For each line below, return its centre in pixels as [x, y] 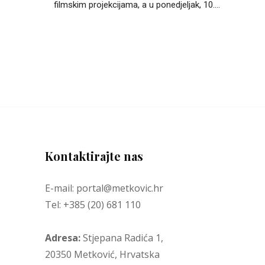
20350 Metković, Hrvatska [102, 254]
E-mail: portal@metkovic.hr [104, 188]
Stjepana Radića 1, [122, 237]
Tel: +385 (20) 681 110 [93, 204]
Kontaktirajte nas [94, 156]
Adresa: [63, 237]
